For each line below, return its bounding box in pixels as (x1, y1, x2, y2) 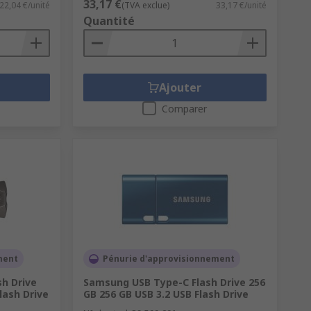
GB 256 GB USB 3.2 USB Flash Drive (83, 287, 249, 301)
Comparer (162, 102, 208, 116)
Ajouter (159, 80, 202, 96)
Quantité (83, 13, 135, 29)
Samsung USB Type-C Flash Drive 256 (83, 276, 265, 289)
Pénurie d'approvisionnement (102, 253, 235, 265)
